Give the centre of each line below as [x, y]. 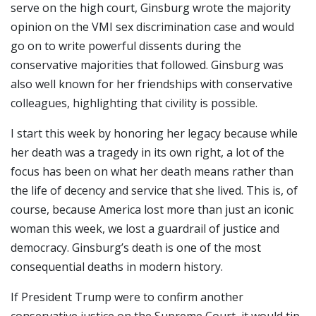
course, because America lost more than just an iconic [152, 209]
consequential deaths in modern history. [117, 266]
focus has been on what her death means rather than [152, 171]
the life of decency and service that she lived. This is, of [154, 190]
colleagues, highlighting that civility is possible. [134, 103]
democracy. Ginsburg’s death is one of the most [136, 247]
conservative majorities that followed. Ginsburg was [147, 65]
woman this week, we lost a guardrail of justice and [145, 228]
